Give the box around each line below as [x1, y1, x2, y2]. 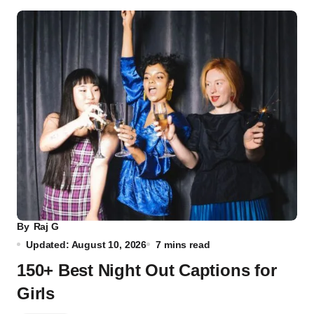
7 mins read [156, 238, 210, 250]
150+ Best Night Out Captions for [17, 260, 277, 280]
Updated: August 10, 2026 [26, 238, 147, 250]
